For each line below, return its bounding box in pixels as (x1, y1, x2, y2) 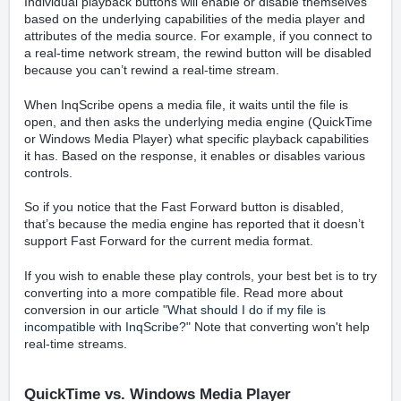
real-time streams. (24, 337, 127, 352)
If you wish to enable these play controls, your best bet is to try (24, 269, 377, 284)
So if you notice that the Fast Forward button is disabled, (24, 200, 344, 215)
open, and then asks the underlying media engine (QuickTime (24, 114, 372, 129)
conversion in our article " (24, 303, 167, 318)
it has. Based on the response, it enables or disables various (24, 148, 365, 163)
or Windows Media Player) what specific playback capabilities (24, 131, 369, 146)
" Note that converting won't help (186, 320, 370, 335)
